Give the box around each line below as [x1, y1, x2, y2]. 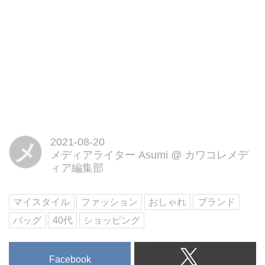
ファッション [80, 196, 138, 207]
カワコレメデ [184, 149, 248, 161]
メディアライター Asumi [50, 149, 168, 161]
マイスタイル [13, 196, 70, 207]
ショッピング [83, 215, 141, 226]
